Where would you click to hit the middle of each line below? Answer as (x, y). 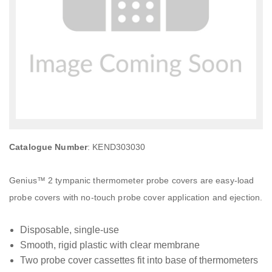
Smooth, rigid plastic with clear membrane (110, 245)
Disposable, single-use (69, 230)
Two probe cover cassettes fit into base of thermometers (139, 260)
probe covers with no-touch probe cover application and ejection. (136, 198)
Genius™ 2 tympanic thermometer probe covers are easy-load (132, 181)
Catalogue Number (49, 147)
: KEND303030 (117, 147)
